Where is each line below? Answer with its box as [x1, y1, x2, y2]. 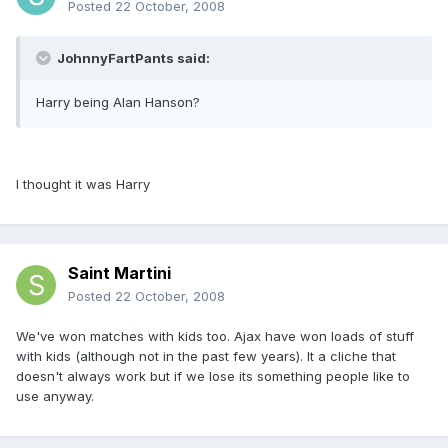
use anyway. [16, 388, 94, 405]
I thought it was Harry [16, 176, 150, 193]
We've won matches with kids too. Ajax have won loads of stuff [16, 328, 414, 345]
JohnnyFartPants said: [54, 50, 210, 67]
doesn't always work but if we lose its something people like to [16, 368, 410, 385]
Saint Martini [68, 263, 171, 284]
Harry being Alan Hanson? [36, 94, 200, 111]
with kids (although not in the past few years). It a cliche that [16, 348, 396, 365]
